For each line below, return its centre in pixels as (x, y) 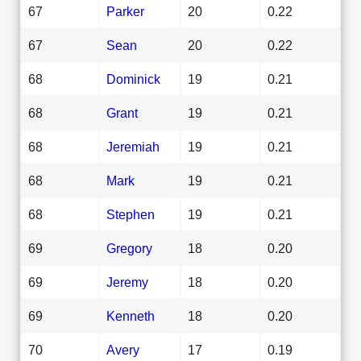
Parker (125, 11)
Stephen (131, 214)
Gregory (129, 248)
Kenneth (131, 315)
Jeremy (127, 282)
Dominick (133, 79)
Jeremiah (133, 146)
